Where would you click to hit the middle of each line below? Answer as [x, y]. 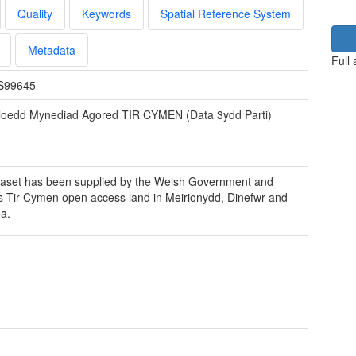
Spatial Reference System [226, 13]
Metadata [52, 50]
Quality [35, 13]
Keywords [106, 13]
